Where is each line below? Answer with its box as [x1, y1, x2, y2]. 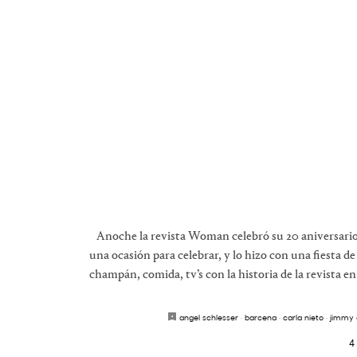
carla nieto [283, 312, 324, 324]
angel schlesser [179, 312, 238, 324]
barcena [245, 312, 277, 324]
